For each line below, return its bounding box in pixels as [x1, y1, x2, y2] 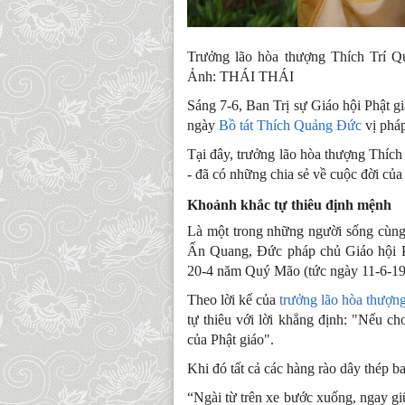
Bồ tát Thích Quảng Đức [219, 117, 362, 133]
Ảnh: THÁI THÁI [187, 68, 294, 84]
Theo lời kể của [187, 291, 280, 307]
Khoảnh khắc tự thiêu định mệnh [187, 196, 391, 212]
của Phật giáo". [187, 331, 274, 347]
